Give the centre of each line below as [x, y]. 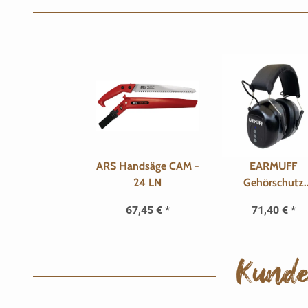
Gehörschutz [273, 182]
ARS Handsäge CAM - [147, 166]
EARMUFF [273, 166]
